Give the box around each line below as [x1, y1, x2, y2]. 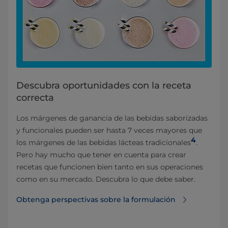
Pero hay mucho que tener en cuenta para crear [16, 150, 186, 160]
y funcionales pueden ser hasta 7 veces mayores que [16, 126, 202, 135]
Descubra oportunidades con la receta [16, 80, 191, 92]
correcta [16, 92, 54, 104]
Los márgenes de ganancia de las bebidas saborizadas [16, 113, 208, 123]
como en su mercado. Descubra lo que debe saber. [16, 175, 195, 184]
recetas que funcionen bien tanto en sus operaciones [16, 162, 203, 172]
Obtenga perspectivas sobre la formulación [16, 195, 176, 205]
